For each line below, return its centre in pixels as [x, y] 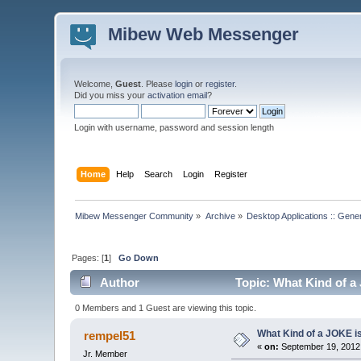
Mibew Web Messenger [204, 34]
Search [158, 174]
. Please [158, 84]
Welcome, [95, 84]
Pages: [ [88, 257]
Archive [220, 216]
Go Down [139, 257]
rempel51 [109, 335]
